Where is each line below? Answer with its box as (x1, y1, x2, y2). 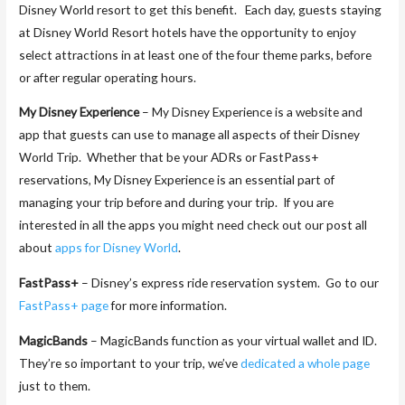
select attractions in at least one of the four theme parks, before (19, 46, 372, 62)
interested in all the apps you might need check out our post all (19, 217, 368, 233)
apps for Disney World (55, 240, 179, 256)
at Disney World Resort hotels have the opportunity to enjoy (19, 24, 357, 40)
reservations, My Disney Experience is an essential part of (19, 172, 335, 188)
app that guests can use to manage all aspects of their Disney (19, 127, 361, 143)
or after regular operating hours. (19, 69, 197, 85)
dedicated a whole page (240, 354, 371, 371)
